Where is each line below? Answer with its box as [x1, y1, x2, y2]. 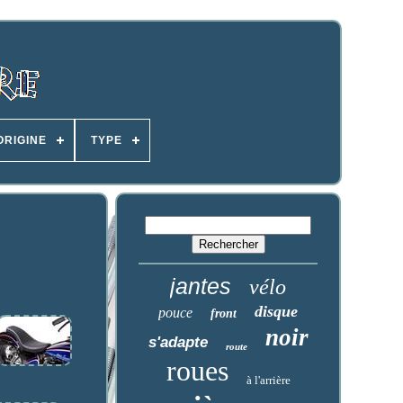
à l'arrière [246, 373, 291, 387]
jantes [170, 273, 232, 299]
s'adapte [148, 334, 208, 351]
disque [255, 302, 299, 320]
